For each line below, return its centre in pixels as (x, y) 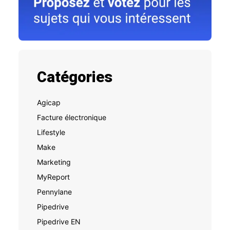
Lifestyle (51, 132)
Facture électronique (72, 117)
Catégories (75, 77)
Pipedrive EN (59, 222)
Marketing (54, 162)
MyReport (53, 177)
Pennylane (54, 192)
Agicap (49, 102)
